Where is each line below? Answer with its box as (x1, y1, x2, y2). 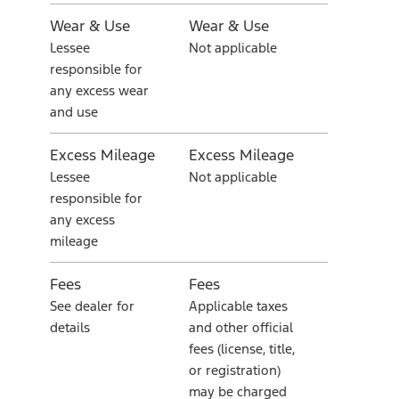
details (50, 319, 90, 336)
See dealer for (50, 297, 134, 314)
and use (50, 103, 98, 120)
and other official (189, 319, 293, 336)
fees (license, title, (189, 340, 295, 357)
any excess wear (50, 82, 149, 99)
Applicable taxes (189, 297, 288, 314)
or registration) (189, 362, 281, 379)
